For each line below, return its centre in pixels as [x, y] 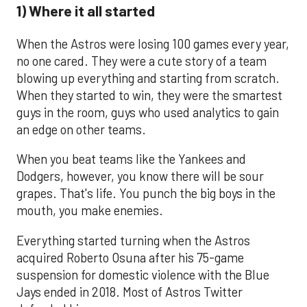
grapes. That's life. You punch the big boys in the [146, 194]
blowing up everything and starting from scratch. [148, 78]
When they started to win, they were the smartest [149, 95]
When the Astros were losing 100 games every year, [153, 44]
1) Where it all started [86, 11]
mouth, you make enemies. [90, 211]
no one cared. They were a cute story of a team [142, 61]
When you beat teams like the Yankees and [131, 159]
